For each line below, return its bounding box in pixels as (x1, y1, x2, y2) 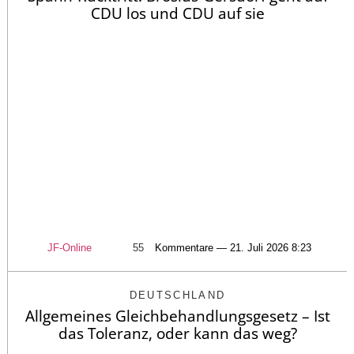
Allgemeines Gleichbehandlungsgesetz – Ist (24, 306, 330, 327)
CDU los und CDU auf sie (90, 2, 265, 24)
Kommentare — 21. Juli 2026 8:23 (155, 242, 311, 254)
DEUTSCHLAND (129, 289, 226, 302)
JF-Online (47, 242, 92, 254)
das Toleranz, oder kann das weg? (58, 323, 297, 345)
